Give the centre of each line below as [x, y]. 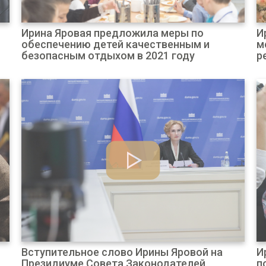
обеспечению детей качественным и [115, 44]
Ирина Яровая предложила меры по [112, 33]
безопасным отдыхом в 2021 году [108, 56]
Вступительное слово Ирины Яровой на [122, 252]
